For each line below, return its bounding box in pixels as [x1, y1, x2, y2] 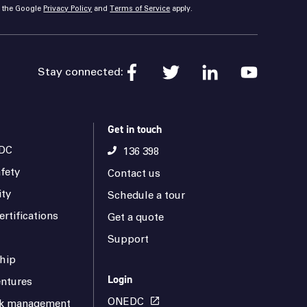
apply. [170, 5, 193, 12]
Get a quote [107, 212, 164, 223]
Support [107, 234, 149, 245]
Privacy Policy [43, 5, 93, 12]
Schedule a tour [107, 191, 185, 201]
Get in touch [107, 122, 162, 137]
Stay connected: [38, 66, 123, 78]
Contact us [107, 169, 160, 180]
